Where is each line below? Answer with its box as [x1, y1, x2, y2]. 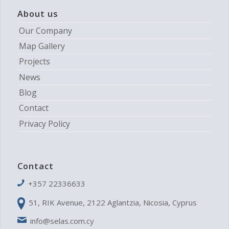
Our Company [18, 25, 72, 36]
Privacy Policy [18, 118, 70, 129]
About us [17, 8, 58, 20]
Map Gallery [18, 40, 65, 52]
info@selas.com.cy [30, 216, 95, 226]
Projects [18, 56, 50, 67]
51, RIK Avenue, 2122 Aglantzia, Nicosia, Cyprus [29, 197, 197, 208]
